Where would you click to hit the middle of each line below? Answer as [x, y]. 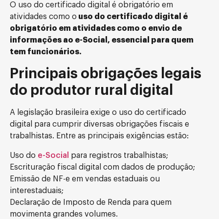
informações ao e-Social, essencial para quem [102, 40]
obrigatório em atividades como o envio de [96, 28]
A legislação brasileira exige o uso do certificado [98, 112]
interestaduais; [37, 191]
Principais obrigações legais [106, 74]
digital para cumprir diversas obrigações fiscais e [99, 124]
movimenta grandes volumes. [64, 214]
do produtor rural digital [91, 90]
